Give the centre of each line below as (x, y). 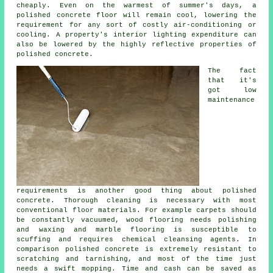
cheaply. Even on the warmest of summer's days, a (136, 6)
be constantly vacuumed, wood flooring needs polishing (136, 220)
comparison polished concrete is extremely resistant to (136, 250)
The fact (232, 71)
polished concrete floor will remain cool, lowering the (136, 16)
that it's (232, 81)
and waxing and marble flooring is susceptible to (136, 230)
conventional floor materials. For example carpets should (136, 211)
